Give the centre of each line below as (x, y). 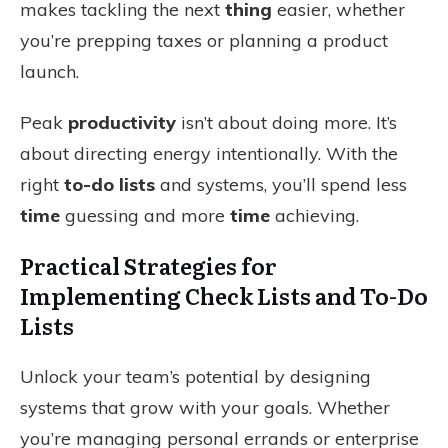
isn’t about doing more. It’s (286, 122)
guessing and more (145, 215)
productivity (122, 122)
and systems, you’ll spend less (281, 184)
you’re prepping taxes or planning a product (204, 40)
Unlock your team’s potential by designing (195, 376)
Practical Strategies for (148, 265)
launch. (49, 71)
